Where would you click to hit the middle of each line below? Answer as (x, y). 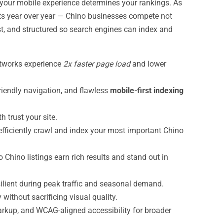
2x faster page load (97, 64)
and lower (148, 64)
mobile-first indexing (147, 91)
